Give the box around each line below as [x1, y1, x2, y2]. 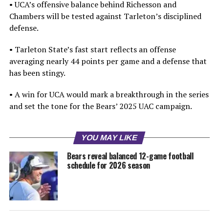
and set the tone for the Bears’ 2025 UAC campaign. [9, 101, 192, 112]
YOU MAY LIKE [80, 133, 139, 142]
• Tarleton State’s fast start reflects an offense [9, 44, 176, 55]
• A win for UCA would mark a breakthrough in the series [9, 89, 209, 100]
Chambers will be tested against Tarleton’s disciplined [9, 11, 201, 22]
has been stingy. [9, 67, 66, 79]
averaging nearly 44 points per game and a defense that [9, 56, 207, 67]
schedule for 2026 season [66, 159, 151, 172]
